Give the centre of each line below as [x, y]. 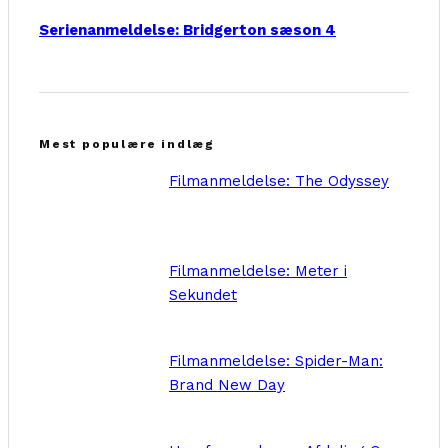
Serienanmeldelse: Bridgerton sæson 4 [187, 29]
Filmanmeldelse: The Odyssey [279, 180]
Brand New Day [227, 384]
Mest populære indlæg [127, 143]
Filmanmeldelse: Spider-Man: [276, 360]
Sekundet [203, 294]
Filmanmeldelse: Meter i [258, 270]
